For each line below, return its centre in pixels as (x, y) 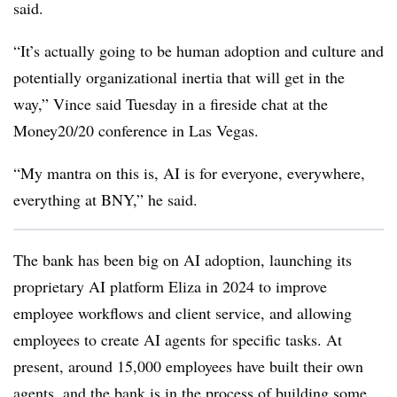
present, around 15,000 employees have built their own (188, 366)
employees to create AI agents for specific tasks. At (178, 339)
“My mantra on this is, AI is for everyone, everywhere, (189, 173)
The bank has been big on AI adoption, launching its (183, 260)
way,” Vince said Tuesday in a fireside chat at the (171, 104)
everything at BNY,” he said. (105, 199)
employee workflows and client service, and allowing (183, 313)
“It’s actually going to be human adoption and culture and (198, 51)
